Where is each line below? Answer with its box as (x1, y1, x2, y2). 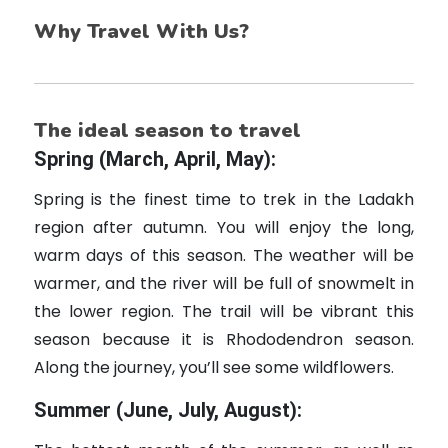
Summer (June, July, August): (33, 398, 302, 423)
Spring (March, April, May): (33, 147, 281, 172)
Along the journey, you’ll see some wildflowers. (33, 356, 394, 380)
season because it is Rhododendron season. (33, 328, 415, 352)
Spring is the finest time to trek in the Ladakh (33, 188, 415, 212)
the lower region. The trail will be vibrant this (33, 300, 415, 324)
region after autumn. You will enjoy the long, (33, 216, 415, 240)
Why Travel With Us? (33, 18, 249, 46)
